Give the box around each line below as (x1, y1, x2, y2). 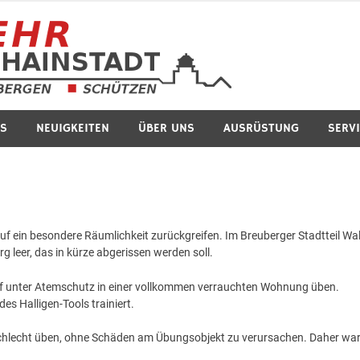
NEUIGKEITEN (36, 120, 109, 136)
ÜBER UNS (138, 120, 194, 136)
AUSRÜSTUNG (223, 120, 299, 136)
